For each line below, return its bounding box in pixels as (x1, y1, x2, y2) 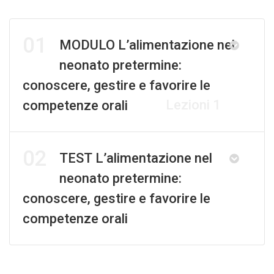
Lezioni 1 (166, 97, 221, 113)
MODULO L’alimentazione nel (59, 37, 235, 53)
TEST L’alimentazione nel (59, 150, 212, 166)
